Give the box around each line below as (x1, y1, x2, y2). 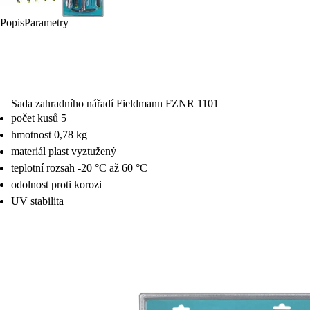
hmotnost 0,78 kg (11, 129, 87, 141)
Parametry (24, 17, 69, 28)
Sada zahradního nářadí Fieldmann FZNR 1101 (11, 98, 219, 110)
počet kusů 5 (11, 112, 66, 125)
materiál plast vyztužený (11, 145, 116, 158)
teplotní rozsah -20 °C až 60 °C (11, 162, 147, 174)
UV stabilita (11, 195, 64, 208)
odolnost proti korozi (11, 179, 102, 191)
